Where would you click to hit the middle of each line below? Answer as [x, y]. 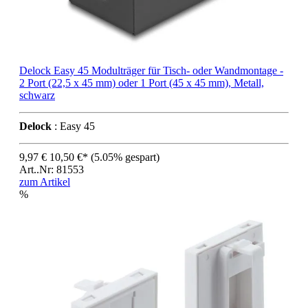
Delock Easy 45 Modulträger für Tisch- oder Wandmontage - [151, 71]
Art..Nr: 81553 [52, 170]
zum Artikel [45, 182]
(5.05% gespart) [125, 157]
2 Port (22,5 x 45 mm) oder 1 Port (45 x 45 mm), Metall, [142, 83]
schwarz [37, 96]
